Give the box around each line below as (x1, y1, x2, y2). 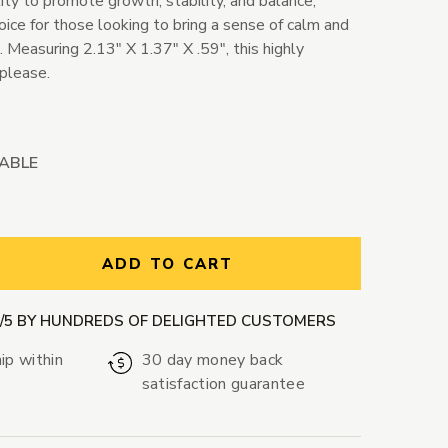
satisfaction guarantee (141, 373, 305, 396)
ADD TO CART (101, 254, 234, 275)
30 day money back (141, 349, 284, 372)
